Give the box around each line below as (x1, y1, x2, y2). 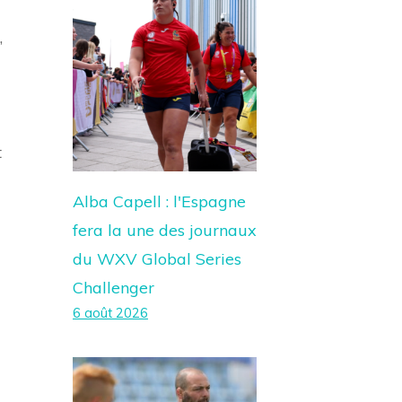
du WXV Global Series (73, 249, 241, 269)
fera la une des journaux (73, 220, 257, 240)
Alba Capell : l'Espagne (73, 191, 246, 212)
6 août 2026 (73, 305, 148, 321)
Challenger (73, 277, 154, 298)
